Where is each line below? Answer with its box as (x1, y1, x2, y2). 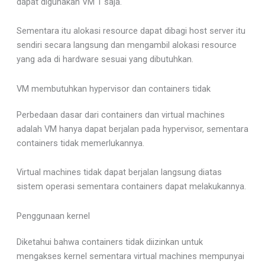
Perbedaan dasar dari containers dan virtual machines (16, 109, 225, 120)
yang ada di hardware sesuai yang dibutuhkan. (16, 54, 193, 65)
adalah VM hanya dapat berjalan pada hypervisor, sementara (16, 123, 248, 134)
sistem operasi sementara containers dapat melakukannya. (16, 181, 246, 192)
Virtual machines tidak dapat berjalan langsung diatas (16, 167, 222, 178)
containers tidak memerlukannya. (16, 137, 144, 148)
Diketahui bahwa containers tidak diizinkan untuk (16, 236, 203, 247)
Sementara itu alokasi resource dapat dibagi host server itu (16, 25, 245, 37)
